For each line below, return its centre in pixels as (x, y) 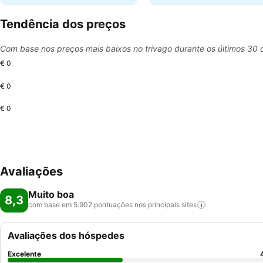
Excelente (24, 254)
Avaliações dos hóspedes (66, 235)
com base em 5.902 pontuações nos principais (104, 205)
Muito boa (51, 194)
